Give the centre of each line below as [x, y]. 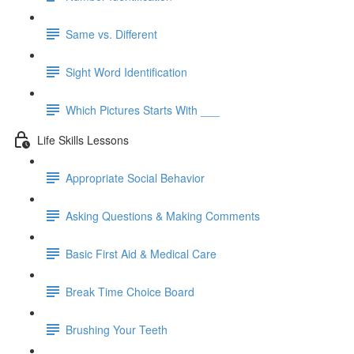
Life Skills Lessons [83, 139]
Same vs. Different [111, 34]
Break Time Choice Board [130, 291]
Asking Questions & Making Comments [163, 215]
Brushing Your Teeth [117, 329]
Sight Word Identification [126, 72]
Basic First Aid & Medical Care [141, 253]
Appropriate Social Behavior [135, 177]
